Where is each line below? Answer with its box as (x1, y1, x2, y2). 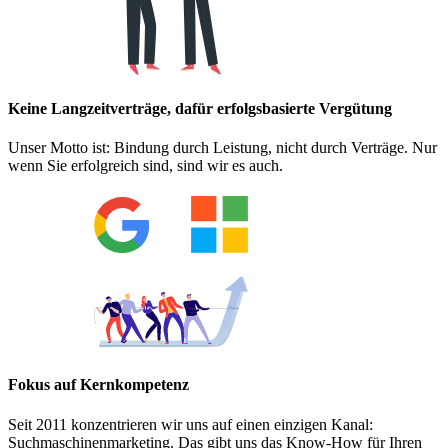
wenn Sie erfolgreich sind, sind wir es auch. (8, 157, 283, 175)
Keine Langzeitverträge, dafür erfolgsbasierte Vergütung (8, 99, 392, 117)
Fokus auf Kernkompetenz (8, 376, 189, 394)
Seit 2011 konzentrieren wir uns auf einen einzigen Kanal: (8, 415, 373, 433)
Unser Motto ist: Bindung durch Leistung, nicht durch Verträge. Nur (8, 139, 437, 157)
